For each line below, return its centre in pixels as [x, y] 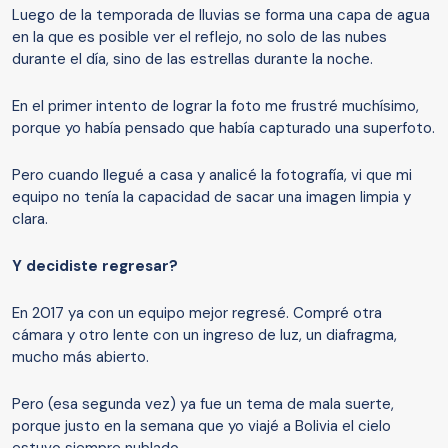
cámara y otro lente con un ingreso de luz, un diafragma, [204, 334]
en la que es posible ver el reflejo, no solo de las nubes [199, 36]
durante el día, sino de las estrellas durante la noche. [192, 58]
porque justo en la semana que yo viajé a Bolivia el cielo [201, 425]
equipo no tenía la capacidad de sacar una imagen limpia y [211, 196]
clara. [30, 218]
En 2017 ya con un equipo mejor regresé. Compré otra [197, 312]
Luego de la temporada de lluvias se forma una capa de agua [221, 14]
